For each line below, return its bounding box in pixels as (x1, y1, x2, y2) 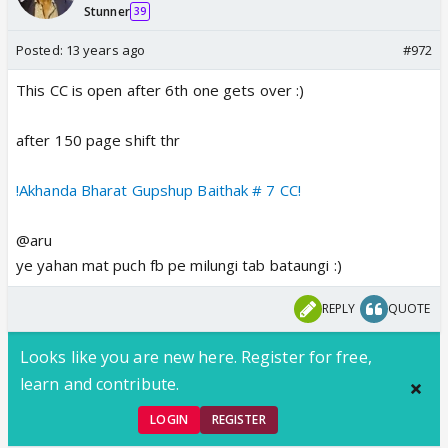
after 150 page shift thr (16, 129, 181, 150)
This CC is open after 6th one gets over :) (16, 79, 305, 100)
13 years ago (65, 40, 146, 59)
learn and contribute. (20, 372, 180, 395)
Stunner (84, 2, 130, 20)
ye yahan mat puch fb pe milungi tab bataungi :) (16, 254, 342, 275)
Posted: (16, 40, 66, 59)
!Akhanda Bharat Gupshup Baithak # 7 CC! (16, 179, 301, 200)
